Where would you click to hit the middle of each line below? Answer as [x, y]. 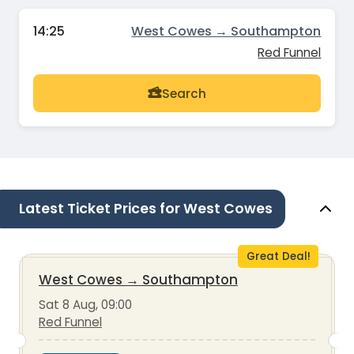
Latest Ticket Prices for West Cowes [146, 208]
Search [184, 93]
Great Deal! [278, 256]
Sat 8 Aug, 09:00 [85, 304]
